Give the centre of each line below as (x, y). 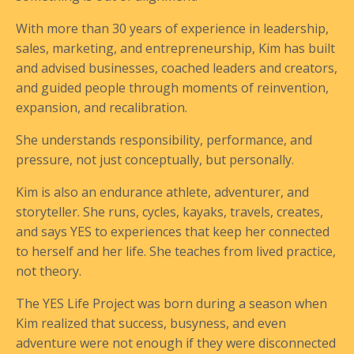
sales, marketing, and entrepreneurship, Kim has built (175, 49)
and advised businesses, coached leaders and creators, (177, 68)
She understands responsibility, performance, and (164, 140)
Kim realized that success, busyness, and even (151, 324)
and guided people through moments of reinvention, (172, 88)
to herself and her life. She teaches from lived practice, (176, 252)
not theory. (49, 271)
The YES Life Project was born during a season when (171, 304)
